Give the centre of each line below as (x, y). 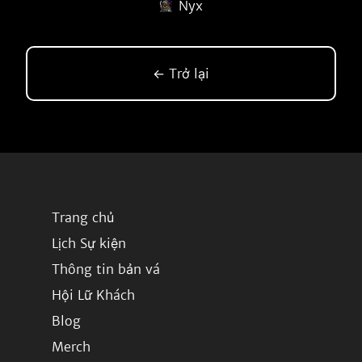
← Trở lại (181, 74)
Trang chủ (83, 217)
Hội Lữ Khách (93, 295)
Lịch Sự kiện (89, 243)
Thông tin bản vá (106, 269)
